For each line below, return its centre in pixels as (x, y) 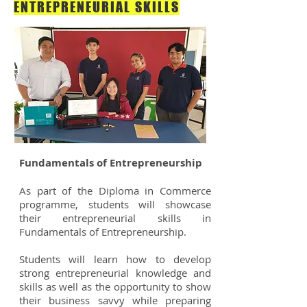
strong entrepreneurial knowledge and (115, 273)
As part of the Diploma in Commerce (115, 191)
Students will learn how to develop (115, 259)
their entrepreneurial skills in (115, 218)
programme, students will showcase (115, 204)
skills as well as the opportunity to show (115, 286)
